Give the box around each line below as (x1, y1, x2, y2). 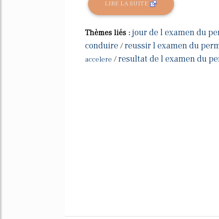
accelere (85, 55, 112, 64)
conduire (85, 40, 118, 51)
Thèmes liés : (85, 27, 132, 38)
